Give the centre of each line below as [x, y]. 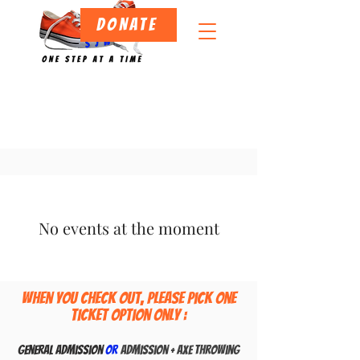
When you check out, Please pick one [129, 298]
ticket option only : [129, 315]
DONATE [127, 25]
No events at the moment [129, 228]
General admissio [57, 350]
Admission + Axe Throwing [180, 350]
